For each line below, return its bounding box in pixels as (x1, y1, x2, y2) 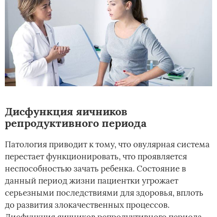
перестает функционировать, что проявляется (5, 151, 187, 162)
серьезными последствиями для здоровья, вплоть (5, 187, 203, 198)
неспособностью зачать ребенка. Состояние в (5, 163, 186, 174)
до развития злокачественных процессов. (5, 199, 170, 210)
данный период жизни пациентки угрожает (5, 175, 178, 186)
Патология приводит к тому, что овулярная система (5, 139, 210, 150)
